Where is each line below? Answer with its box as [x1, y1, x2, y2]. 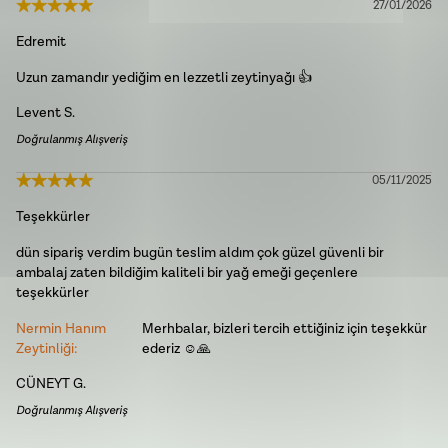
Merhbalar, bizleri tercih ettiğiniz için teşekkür [141, 320, 427, 338]
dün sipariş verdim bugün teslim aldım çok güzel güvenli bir [16, 244, 384, 262]
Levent [16, 104, 61, 122]
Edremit [16, 33, 66, 51]
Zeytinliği [16, 340, 74, 358]
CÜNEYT [16, 375, 70, 393]
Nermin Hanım [16, 320, 106, 338]
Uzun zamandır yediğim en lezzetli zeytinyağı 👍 [16, 69, 312, 87]
